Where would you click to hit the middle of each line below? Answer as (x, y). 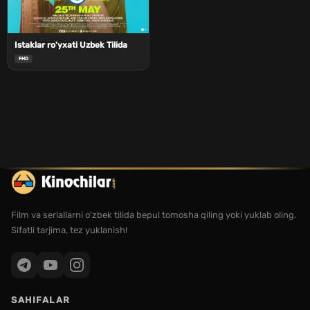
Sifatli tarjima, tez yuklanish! (69, 230)
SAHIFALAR (41, 300)
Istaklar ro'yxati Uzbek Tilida (71, 45)
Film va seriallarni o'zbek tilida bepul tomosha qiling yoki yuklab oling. (154, 215)
